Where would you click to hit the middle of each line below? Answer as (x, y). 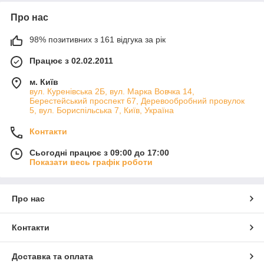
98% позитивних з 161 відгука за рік (98, 39)
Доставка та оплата (52, 256)
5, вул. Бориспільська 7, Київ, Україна (102, 110)
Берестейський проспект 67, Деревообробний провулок (137, 100)
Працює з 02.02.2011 (71, 60)
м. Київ (44, 82)
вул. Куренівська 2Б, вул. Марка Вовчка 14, (112, 91)
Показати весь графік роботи (91, 162)
